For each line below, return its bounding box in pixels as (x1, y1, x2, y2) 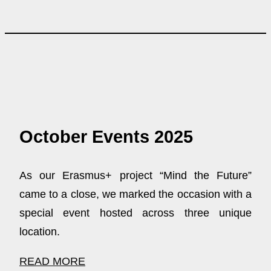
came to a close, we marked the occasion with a (19, 188, 252, 200)
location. (19, 225, 60, 238)
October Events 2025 (19, 126, 193, 146)
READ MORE (19, 255, 85, 267)
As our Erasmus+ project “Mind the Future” (19, 169, 252, 181)
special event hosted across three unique (19, 206, 252, 219)
